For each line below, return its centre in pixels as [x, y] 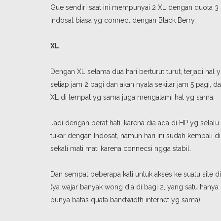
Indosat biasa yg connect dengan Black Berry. [123, 20]
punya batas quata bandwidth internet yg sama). [126, 200]
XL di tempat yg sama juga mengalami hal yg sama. [132, 97]
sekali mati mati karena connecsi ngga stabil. [121, 148]
